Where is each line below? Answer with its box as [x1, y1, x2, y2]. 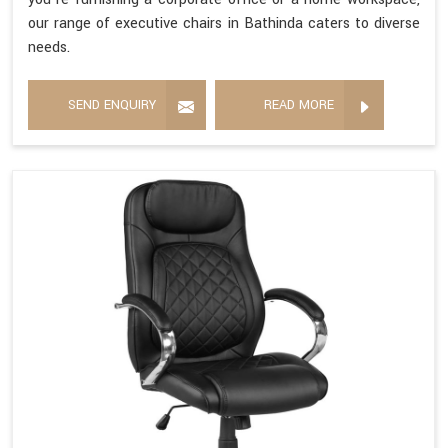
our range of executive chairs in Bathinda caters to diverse [28, 13, 420, 35]
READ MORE [264, 96, 334, 115]
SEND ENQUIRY [68, 96, 156, 115]
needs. [28, 37, 70, 59]
